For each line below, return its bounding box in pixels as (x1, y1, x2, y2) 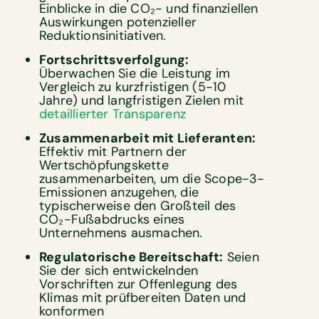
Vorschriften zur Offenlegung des (39, 275, 238, 293)
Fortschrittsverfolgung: (39, 51, 189, 68)
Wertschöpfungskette (39, 156, 169, 174)
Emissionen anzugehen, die (39, 183, 199, 201)
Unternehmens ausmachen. (39, 224, 203, 241)
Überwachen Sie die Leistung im (39, 64, 230, 82)
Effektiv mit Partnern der (39, 142, 187, 160)
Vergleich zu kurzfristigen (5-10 (39, 78, 226, 95)
